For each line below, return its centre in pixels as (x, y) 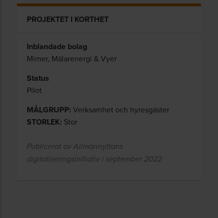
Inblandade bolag (57, 46)
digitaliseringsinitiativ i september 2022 (94, 159)
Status (38, 78)
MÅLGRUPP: (49, 110)
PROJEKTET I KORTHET (68, 19)
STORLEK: (44, 122)
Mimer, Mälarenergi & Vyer (72, 58)
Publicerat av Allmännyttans (75, 147)
